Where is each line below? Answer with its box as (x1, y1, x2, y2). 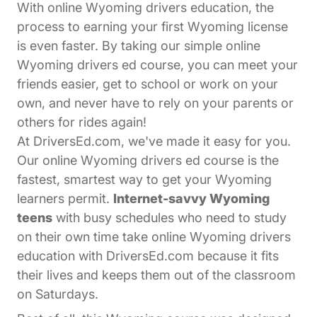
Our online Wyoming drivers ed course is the (17, 153, 279, 168)
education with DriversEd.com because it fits (17, 248, 279, 264)
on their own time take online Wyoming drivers (17, 229, 291, 245)
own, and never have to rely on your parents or (17, 96, 294, 111)
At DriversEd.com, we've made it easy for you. (17, 134, 291, 149)
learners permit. (17, 191, 113, 207)
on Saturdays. (17, 287, 98, 302)
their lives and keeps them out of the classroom (17, 267, 296, 283)
